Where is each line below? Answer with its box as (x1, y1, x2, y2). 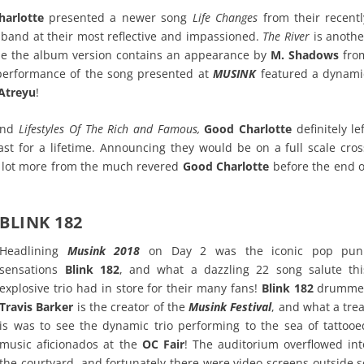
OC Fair (136, 336, 184, 353)
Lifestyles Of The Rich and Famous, (19, 120, 200, 136)
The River (262, 28, 310, 44)
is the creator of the (73, 299, 189, 315)
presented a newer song (43, 9, 188, 25)
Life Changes (187, 9, 258, 25)
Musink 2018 (67, 243, 141, 259)
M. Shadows (266, 46, 340, 63)
